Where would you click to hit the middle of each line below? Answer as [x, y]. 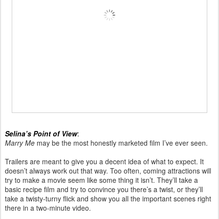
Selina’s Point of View [41, 133]
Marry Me [20, 142]
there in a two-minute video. [48, 208]
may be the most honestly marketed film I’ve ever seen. [121, 142]
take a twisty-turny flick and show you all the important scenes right [108, 198]
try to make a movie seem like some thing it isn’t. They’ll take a [101, 180]
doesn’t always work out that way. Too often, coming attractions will [108, 170]
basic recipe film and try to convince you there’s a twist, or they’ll [104, 189]
